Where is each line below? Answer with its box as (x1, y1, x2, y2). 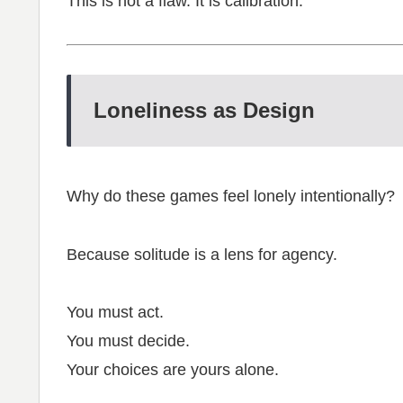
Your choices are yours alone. (67, 361, 279, 380)
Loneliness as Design (94, 98, 315, 123)
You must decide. (67, 332, 190, 351)
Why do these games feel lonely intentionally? (67, 187, 395, 206)
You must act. (67, 303, 164, 322)
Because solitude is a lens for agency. (67, 245, 337, 264)
